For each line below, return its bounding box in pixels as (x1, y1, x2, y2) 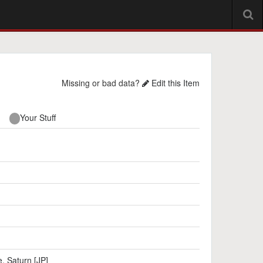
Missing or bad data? (62, 77, 142, 89)
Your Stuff (20, 112, 56, 123)
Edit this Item (149, 77, 200, 89)
